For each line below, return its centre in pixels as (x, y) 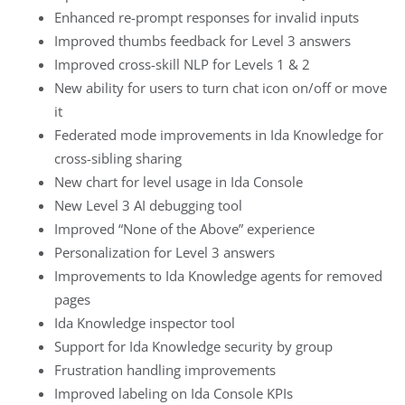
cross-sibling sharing (118, 158)
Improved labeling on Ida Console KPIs (174, 393)
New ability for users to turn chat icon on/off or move (221, 87)
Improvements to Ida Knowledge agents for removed (218, 275)
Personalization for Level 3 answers (165, 252)
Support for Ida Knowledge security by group (193, 346)
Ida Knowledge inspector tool (145, 322)
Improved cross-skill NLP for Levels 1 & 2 (182, 64)
